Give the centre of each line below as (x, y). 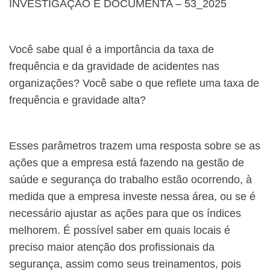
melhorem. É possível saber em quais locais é (120, 231)
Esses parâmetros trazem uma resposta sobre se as (135, 146)
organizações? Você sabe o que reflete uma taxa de (134, 83)
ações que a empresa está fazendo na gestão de (127, 163)
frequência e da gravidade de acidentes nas (114, 67)
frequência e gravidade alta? (77, 100)
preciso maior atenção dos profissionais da (112, 247)
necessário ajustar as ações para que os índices (125, 214)
